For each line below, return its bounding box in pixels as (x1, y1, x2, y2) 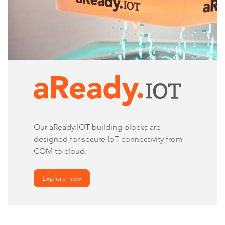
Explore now (42, 173, 81, 183)
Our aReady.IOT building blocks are (34, 122, 161, 132)
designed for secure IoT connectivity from (34, 134, 183, 144)
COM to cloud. (34, 146, 87, 156)
